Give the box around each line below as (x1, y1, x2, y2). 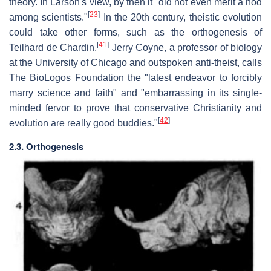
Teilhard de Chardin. (9, 42, 97, 53)
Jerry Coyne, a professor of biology (109, 42, 262, 53)
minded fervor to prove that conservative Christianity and (9, 102, 262, 113)
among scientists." (9, 11, 88, 22)
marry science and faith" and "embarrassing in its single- (9, 87, 262, 98)
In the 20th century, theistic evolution (100, 11, 263, 22)
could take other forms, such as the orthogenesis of (9, 27, 262, 38)
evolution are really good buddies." (9, 117, 158, 128)
